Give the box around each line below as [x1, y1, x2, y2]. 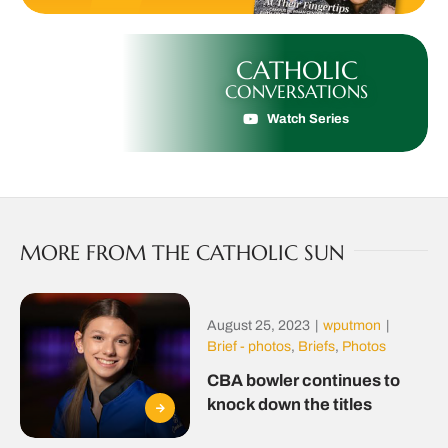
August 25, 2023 [206, 317, 310, 333]
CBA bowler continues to [206, 370, 400, 389]
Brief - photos [206, 338, 291, 354]
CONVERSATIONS [225, 79, 369, 103]
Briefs [297, 338, 335, 354]
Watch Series [266, 112, 349, 127]
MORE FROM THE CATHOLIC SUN [19, 239, 345, 266]
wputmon [322, 317, 381, 333]
